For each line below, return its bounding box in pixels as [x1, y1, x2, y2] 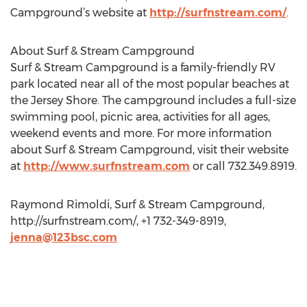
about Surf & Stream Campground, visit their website [10, 143, 288, 156]
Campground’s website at [10, 6, 149, 19]
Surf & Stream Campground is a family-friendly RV [10, 61, 275, 74]
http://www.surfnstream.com [23, 160, 190, 173]
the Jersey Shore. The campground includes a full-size [10, 94, 296, 107]
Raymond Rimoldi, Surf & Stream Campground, [10, 198, 265, 211]
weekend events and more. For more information [10, 127, 272, 140]
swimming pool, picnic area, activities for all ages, [10, 110, 270, 123]
